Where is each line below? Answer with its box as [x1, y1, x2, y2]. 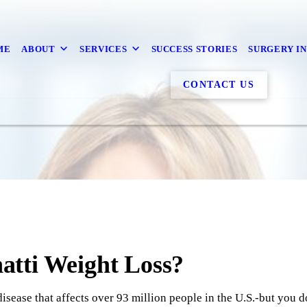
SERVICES [79, 44, 127, 55]
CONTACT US [183, 79, 255, 90]
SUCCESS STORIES [151, 44, 238, 55]
